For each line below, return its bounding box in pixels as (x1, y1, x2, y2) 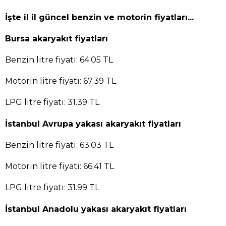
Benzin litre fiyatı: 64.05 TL (5, 55, 113, 65)
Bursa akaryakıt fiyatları (5, 34, 108, 44)
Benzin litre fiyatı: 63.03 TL (5, 140, 114, 150)
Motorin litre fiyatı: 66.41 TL (5, 161, 114, 172)
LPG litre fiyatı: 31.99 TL (5, 183, 99, 193)
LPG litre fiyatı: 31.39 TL (5, 97, 99, 107)
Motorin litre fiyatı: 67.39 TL (5, 76, 116, 86)
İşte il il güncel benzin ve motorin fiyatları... (5, 12, 194, 22)
